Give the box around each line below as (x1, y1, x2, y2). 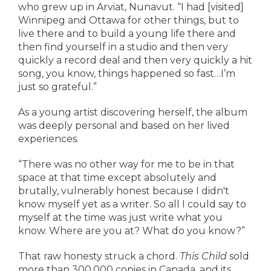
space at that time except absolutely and (18, 172, 217, 183)
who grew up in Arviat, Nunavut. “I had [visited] (18, 1, 244, 13)
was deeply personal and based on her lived (18, 120, 230, 131)
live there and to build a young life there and (18, 28, 236, 39)
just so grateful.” (18, 81, 97, 93)
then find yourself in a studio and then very (18, 41, 228, 53)
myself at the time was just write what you (18, 212, 223, 223)
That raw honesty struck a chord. (18, 250, 180, 262)
